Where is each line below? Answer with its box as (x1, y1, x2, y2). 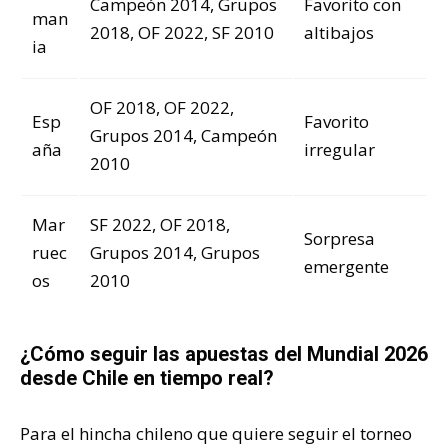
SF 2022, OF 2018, (90, 212, 230, 236)
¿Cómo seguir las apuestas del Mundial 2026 (20, 341, 428, 366)
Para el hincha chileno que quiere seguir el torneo (20, 421, 412, 445)
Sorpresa (304, 226, 375, 250)
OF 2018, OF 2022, (90, 95, 234, 119)
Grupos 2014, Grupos (90, 240, 260, 264)
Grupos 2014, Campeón (90, 123, 277, 147)
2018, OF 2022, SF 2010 (90, 20, 274, 44)
